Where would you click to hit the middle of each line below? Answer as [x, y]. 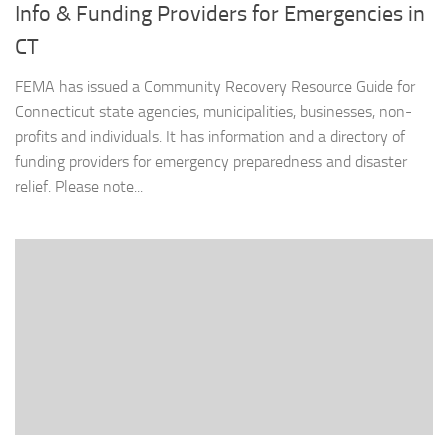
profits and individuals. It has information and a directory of [210, 136]
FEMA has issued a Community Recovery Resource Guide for [215, 86]
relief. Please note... [79, 186]
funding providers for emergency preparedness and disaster [211, 161]
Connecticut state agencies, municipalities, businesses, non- [213, 111]
